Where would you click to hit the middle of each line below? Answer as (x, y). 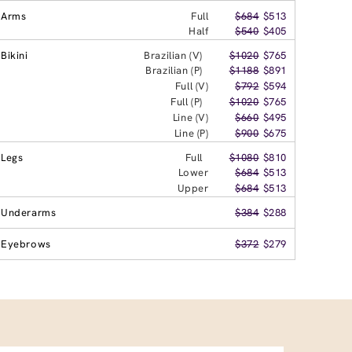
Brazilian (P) (174, 70)
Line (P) (191, 133)
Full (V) (192, 86)
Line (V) (191, 117)
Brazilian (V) (173, 55)
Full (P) (187, 101)
